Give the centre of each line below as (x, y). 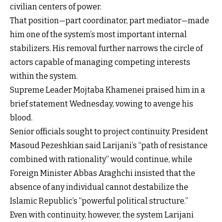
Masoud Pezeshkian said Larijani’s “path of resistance (109, 145)
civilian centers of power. (56, 6)
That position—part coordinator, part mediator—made (110, 20)
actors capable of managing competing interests (100, 62)
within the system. (44, 76)
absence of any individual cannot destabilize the (99, 187)
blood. (21, 117)
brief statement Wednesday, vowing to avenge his (102, 104)
